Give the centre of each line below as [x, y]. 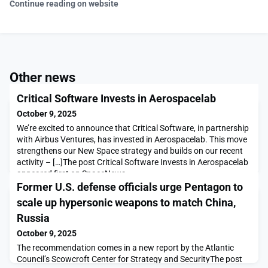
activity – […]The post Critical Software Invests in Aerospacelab [133, 162]
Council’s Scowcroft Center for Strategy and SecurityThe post [130, 259]
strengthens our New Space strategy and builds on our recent [130, 151]
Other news [42, 78]
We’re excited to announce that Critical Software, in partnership [133, 128]
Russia [33, 218]
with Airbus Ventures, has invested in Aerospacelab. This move [132, 140]
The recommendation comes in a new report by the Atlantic [125, 248]
